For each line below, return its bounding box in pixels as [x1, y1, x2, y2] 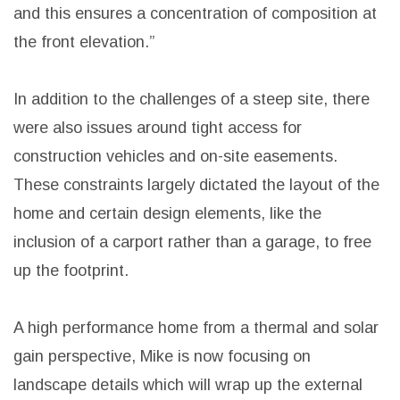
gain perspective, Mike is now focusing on [13, 347, 311, 366]
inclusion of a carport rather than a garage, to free [13, 233, 371, 252]
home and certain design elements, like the [13, 204, 321, 223]
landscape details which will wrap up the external [13, 376, 362, 395]
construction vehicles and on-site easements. [13, 147, 337, 166]
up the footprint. [13, 262, 129, 280]
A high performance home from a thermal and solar [13, 319, 379, 337]
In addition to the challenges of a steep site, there [13, 90, 370, 109]
